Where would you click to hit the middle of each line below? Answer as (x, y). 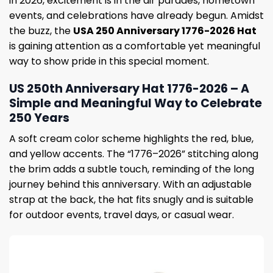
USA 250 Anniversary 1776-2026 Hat (165, 30)
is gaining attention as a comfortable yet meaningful (135, 46)
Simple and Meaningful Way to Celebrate (136, 103)
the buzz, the (41, 30)
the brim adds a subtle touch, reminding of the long (132, 169)
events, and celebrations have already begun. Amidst (136, 15)
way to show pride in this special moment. (109, 61)
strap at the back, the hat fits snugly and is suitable (131, 200)
